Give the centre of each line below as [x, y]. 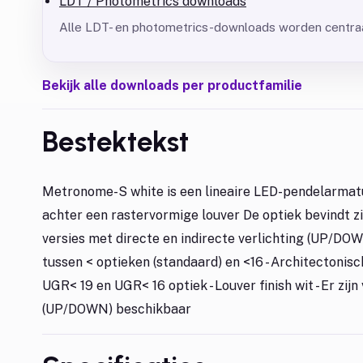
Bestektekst [115, 142]
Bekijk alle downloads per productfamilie [172, 85]
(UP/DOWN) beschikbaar [117, 309]
